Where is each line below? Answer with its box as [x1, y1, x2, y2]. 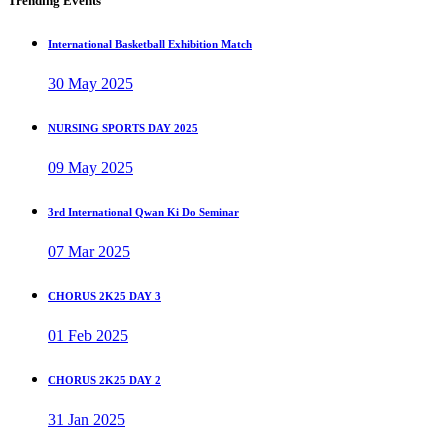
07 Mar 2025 [48, 242, 130, 260]
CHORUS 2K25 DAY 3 [48, 289, 161, 302]
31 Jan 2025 [48, 410, 125, 428]
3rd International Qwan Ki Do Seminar [48, 205, 239, 218]
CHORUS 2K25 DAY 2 [48, 373, 161, 386]
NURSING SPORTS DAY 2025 [48, 121, 198, 134]
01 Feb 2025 [48, 326, 128, 344]
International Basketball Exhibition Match [48, 37, 252, 50]
